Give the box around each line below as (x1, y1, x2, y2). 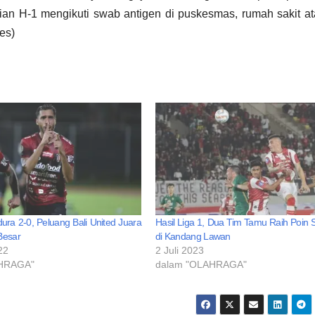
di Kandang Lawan (155, 231, 231, 243)
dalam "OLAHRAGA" (155, 259, 247, 271)
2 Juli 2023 (155, 245, 204, 257)
